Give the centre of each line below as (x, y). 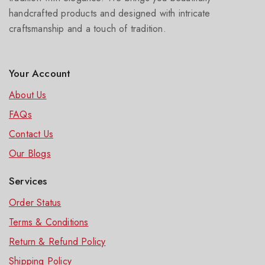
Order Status (35, 203)
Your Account (40, 74)
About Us (28, 95)
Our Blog (28, 154)
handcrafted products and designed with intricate (110, 14)
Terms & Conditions (49, 222)
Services (28, 181)
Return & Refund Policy (57, 242)
